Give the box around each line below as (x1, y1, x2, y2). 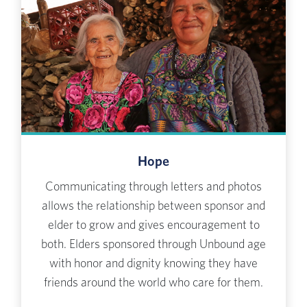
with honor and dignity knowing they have (49, 258, 258, 271)
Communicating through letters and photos (45, 181, 262, 194)
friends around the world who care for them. (44, 277, 263, 290)
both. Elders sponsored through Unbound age (41, 238, 266, 251)
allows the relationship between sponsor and (42, 200, 265, 213)
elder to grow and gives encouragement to (47, 219, 260, 232)
